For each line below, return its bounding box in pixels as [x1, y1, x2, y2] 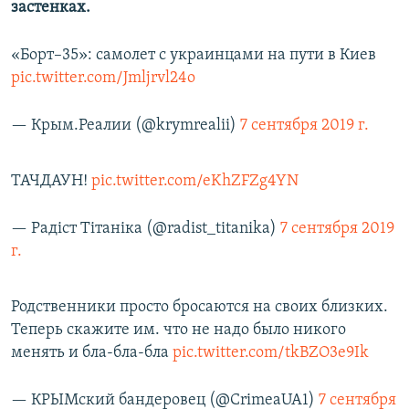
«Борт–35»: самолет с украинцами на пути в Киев [11, 47, 376, 65]
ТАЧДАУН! [11, 173, 91, 191]
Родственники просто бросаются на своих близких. [11, 299, 388, 317]
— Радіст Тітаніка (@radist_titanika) [11, 220, 280, 238]
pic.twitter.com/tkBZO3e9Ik [173, 344, 369, 362]
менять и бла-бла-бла [11, 344, 173, 362]
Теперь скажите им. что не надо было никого [11, 321, 346, 340]
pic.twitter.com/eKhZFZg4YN [91, 173, 299, 191]
